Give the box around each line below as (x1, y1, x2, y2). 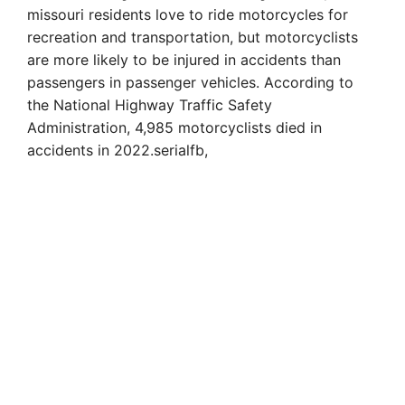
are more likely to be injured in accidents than (27, 50, 341, 69)
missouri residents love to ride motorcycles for (27, 5, 348, 24)
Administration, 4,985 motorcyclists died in (27, 118, 322, 137)
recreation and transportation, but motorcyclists (27, 27, 358, 46)
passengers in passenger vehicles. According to (27, 72, 353, 91)
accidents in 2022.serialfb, (27, 140, 208, 159)
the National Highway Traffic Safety (27, 95, 272, 114)
